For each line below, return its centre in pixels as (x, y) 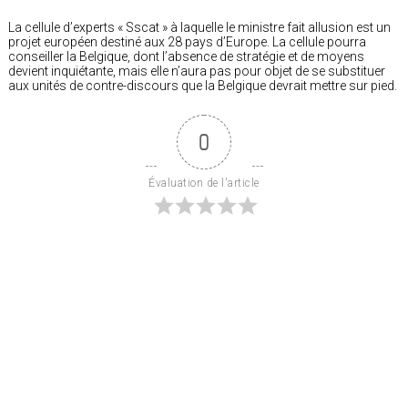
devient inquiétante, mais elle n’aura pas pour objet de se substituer (197, 71)
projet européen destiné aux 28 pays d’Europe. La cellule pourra (187, 41)
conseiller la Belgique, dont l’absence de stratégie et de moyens (186, 56)
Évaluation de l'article (204, 183)
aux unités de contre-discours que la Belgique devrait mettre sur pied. (203, 85)
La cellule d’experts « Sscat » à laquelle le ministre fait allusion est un (199, 27)
